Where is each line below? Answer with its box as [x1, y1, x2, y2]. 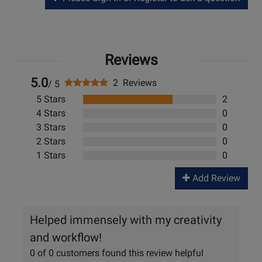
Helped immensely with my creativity [30, 213, 222, 227]
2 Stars [36, 136, 65, 147]
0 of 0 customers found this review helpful [30, 247, 204, 259]
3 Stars [36, 122, 65, 133]
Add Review [190, 173, 240, 184]
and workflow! [30, 230, 102, 245]
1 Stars [36, 150, 65, 161]
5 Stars [36, 94, 65, 105]
